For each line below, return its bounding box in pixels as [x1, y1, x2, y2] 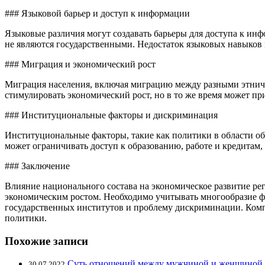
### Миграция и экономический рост [5, 59, 156, 69]
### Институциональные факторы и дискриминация [5, 109, 218, 120]
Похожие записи [5, 234, 88, 247]
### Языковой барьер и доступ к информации [5, 8, 190, 18]
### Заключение [5, 160, 70, 171]
